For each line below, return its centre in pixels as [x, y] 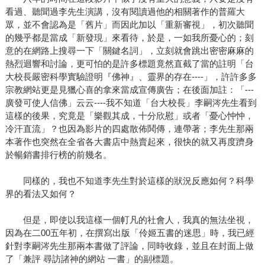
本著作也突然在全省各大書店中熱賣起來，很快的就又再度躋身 [129, 142]
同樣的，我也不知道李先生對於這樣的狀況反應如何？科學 [129, 181]
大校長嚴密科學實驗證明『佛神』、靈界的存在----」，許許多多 [131, 77]
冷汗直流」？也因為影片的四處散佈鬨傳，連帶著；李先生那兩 [129, 129]
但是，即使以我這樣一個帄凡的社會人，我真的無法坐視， [129, 220]
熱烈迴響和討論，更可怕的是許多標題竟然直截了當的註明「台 [129, 64]
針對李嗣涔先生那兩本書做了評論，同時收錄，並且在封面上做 [129, 246]
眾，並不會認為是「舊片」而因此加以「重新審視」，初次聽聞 [129, 25]
